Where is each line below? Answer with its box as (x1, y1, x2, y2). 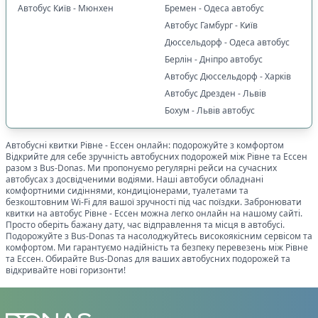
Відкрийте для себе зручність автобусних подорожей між (6, 150, 247, 163)
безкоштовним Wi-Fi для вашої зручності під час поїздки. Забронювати (6, 195, 302, 208)
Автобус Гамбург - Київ (165, 18, 258, 31)
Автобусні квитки (6, 138, 80, 151)
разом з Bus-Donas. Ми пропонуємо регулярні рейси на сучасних (6, 161, 277, 174)
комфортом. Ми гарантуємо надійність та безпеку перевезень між (6, 241, 285, 253)
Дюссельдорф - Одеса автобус (165, 35, 290, 48)
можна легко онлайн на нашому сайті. (138, 207, 302, 219)
